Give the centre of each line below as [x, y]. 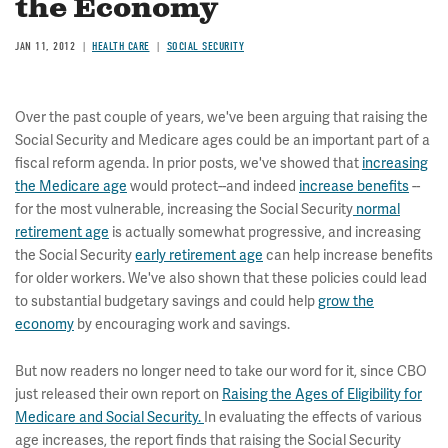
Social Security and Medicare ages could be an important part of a [222, 140]
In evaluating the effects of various [313, 417]
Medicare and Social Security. [109, 417]
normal [376, 209]
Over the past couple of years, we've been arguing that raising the [221, 117]
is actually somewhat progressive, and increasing [265, 232]
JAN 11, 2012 [45, 46]
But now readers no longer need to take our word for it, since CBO [221, 371]
